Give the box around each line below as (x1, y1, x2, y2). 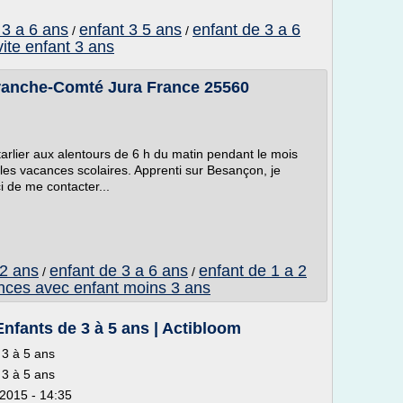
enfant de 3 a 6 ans (49, 262, 188, 280)
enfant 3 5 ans (79, 21, 182, 39)
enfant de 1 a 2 (199, 262, 307, 280)
